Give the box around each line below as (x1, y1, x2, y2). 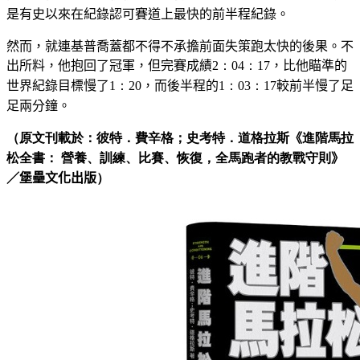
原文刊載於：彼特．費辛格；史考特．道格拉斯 (19, 131, 289, 145)
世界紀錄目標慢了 (6, 79, 109, 93)
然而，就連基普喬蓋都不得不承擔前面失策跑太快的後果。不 (6, 39, 354, 54)
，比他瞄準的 (270, 59, 347, 73)
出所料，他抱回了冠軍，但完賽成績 (6, 59, 212, 73)
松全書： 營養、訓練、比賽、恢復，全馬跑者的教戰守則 (6, 151, 331, 166)
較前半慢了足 (276, 79, 354, 93)
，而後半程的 (141, 79, 219, 93)
